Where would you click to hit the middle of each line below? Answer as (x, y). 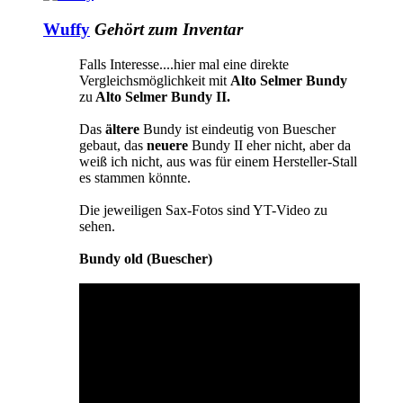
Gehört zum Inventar (169, 30)
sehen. (97, 226)
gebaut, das (113, 145)
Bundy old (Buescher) (146, 258)
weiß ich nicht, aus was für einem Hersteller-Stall (218, 161)
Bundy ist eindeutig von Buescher (239, 129)
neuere (167, 145)
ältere (122, 129)
